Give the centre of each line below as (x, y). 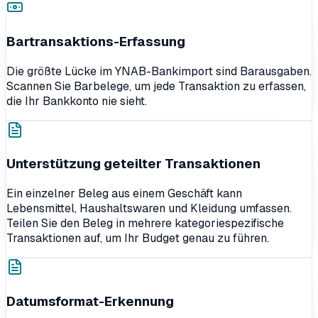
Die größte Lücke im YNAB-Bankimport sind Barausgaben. (159, 71)
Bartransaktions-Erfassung (96, 41)
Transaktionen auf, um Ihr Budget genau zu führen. (138, 238)
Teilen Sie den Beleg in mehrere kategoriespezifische (145, 224)
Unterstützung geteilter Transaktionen (133, 164)
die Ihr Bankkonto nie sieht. (77, 101)
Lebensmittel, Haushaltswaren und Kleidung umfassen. (149, 209)
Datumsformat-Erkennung (90, 301)
